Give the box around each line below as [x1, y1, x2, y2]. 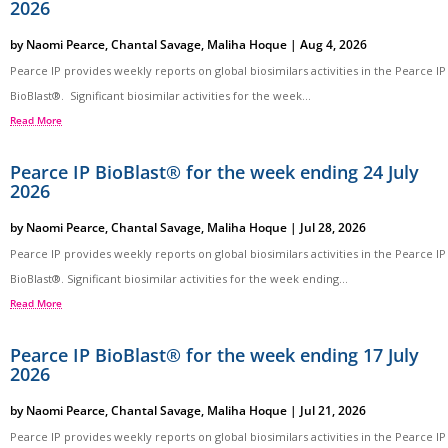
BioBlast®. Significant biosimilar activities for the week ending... [10, 271, 348, 287]
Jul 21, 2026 [300, 402, 366, 420]
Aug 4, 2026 [300, 36, 367, 54]
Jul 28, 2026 [300, 219, 366, 237]
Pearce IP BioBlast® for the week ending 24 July [10, 160, 419, 185]
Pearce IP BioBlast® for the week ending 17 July [10, 343, 419, 368]
